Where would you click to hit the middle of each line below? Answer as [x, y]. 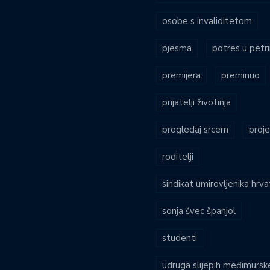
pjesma [177, 48]
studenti [180, 238]
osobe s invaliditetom [207, 21]
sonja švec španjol [199, 211]
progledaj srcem [195, 129]
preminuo [240, 75]
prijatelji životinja [196, 102]
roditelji [178, 156]
